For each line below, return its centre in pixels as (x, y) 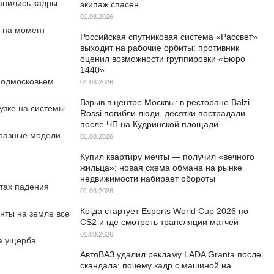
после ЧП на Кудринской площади (149, 124)
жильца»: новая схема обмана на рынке (161, 168)
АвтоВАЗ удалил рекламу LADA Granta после (171, 254)
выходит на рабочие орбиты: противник (160, 48)
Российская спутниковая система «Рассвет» (169, 37)
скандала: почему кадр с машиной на (156, 265)
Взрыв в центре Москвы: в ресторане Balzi (165, 102)
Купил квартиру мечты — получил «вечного (167, 157)
